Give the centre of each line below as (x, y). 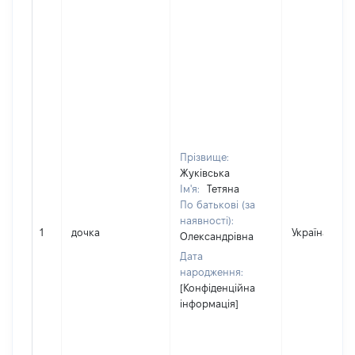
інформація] (209, 303)
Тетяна (223, 189)
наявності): (207, 220)
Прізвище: (204, 157)
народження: (212, 272)
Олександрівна (217, 236)
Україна (310, 232)
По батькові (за (218, 204)
